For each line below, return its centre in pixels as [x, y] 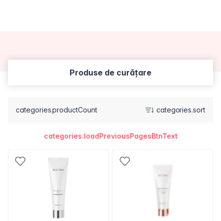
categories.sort [181, 110]
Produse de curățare [110, 73]
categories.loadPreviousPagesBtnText [110, 136]
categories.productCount [56, 110]
